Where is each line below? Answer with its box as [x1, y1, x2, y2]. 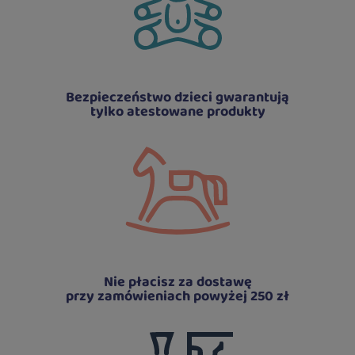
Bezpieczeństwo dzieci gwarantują [66, 86, 289, 107]
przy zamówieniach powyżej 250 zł [66, 284, 289, 306]
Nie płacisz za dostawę [103, 270, 252, 292]
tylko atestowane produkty [90, 100, 265, 121]
